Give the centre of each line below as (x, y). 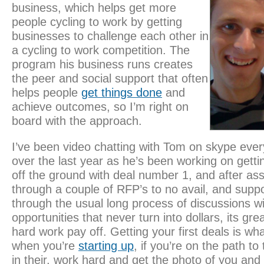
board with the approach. (77, 121)
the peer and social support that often (110, 78)
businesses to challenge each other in (110, 36)
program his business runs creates (102, 64)
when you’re (45, 246)
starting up (106, 246)
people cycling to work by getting (97, 22)
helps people (47, 93)
